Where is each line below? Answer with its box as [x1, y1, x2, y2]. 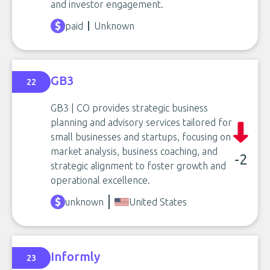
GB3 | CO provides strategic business [51, 102, 208, 113]
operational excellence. [51, 175, 150, 186]
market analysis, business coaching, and [51, 146, 218, 157]
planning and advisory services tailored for [51, 117, 232, 128]
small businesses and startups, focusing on [51, 131, 231, 142]
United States [129, 196, 187, 207]
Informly [51, 249, 100, 263]
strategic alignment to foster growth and [51, 160, 226, 171]
